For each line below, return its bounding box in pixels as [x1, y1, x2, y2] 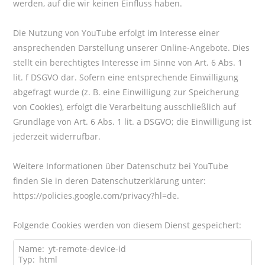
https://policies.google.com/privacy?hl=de [13, 189, 177, 201]
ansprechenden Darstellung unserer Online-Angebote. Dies [13, 41, 250, 53]
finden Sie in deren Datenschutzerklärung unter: [13, 174, 206, 186]
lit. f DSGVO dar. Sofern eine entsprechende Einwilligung [13, 71, 239, 83]
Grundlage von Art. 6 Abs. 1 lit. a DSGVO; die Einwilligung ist [13, 115, 252, 127]
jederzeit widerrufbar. [13, 130, 101, 142]
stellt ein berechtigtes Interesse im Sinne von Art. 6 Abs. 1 [13, 56, 243, 68]
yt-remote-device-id [48, 243, 126, 255]
